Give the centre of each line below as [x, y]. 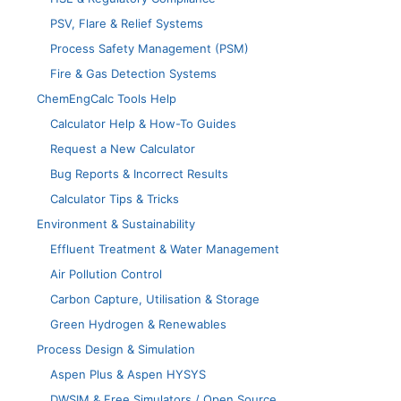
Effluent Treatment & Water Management [165, 249]
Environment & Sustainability [116, 224]
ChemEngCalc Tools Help [107, 99]
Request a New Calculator [123, 149]
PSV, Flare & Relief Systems [127, 24]
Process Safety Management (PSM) [149, 49]
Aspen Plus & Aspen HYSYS [128, 375]
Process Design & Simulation [116, 350]
